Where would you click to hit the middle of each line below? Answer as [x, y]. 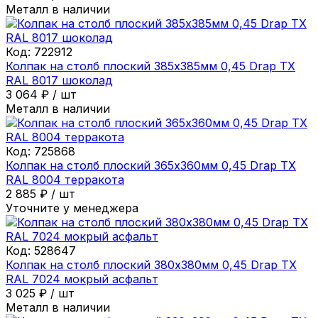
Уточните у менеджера [72, 208]
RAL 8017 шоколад [59, 80]
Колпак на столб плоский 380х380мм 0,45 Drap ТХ [151, 264]
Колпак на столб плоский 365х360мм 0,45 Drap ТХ [151, 165]
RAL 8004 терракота [65, 179]
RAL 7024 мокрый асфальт [82, 279]
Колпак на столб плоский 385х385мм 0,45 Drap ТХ [150, 66]
